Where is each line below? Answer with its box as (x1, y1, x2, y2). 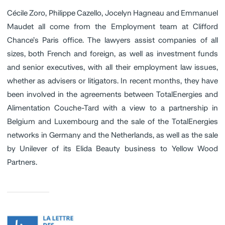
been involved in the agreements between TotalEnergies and (7, 90, 218, 98)
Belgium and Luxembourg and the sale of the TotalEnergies (7, 118, 218, 126)
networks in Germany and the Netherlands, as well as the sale (7, 131, 218, 139)
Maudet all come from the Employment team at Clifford (7, 23, 218, 31)
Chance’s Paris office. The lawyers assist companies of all (7, 36, 218, 44)
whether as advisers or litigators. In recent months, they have (7, 77, 218, 85)
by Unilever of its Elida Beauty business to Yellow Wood (7, 145, 218, 153)
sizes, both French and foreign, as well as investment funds (7, 50, 218, 58)
